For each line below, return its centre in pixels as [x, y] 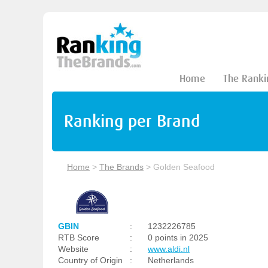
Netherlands [171, 260]
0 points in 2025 [178, 237]
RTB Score [79, 237]
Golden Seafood [184, 167]
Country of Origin [90, 260]
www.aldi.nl [169, 249]
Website [73, 249]
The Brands [121, 167]
